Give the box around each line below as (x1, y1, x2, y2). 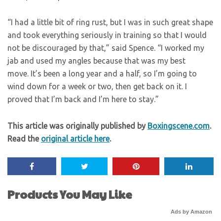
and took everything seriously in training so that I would (7, 31, 207, 39)
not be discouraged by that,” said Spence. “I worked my (7, 43, 204, 52)
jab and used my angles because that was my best (7, 56, 185, 65)
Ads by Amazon (171, 209, 212, 215)
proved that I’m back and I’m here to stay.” (7, 95, 159, 104)
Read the (7, 134, 41, 143)
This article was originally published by (7, 121, 147, 130)
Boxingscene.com (147, 121, 210, 130)
